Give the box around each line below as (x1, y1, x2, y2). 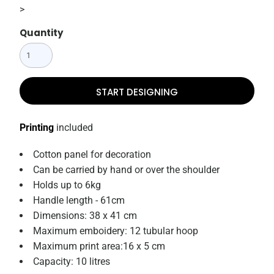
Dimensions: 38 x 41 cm (33, 210, 138, 222)
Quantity (20, 26, 64, 40)
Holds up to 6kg (33, 179, 102, 191)
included (54, 122, 94, 134)
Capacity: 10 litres (33, 256, 111, 268)
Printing (20, 122, 54, 134)
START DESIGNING (96, 85, 178, 98)
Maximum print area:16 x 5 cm (33, 240, 166, 253)
